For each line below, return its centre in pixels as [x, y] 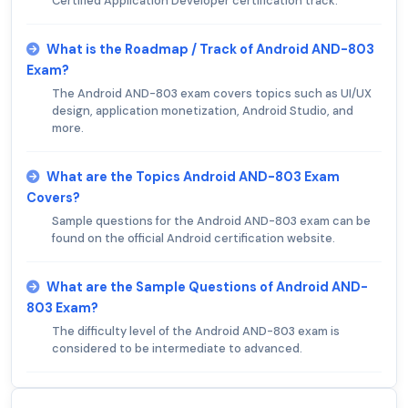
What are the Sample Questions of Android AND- [207, 287]
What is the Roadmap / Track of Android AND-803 [210, 50]
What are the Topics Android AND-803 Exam [193, 177]
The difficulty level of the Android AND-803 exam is [196, 331]
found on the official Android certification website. [194, 239]
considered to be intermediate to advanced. [177, 349]
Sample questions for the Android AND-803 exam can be [211, 221]
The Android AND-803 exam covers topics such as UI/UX [212, 94]
